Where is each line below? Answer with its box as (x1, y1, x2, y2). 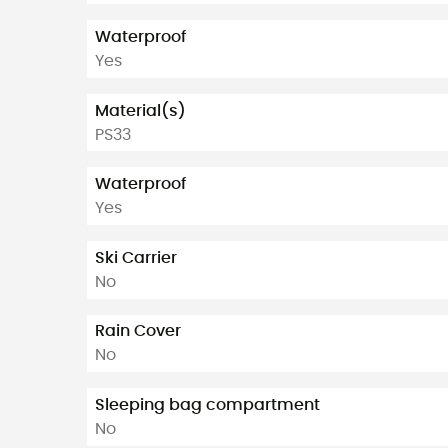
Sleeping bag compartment (95, 396, 320, 413)
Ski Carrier (95, 249, 177, 266)
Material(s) (95, 102, 186, 119)
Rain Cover (95, 323, 181, 340)
